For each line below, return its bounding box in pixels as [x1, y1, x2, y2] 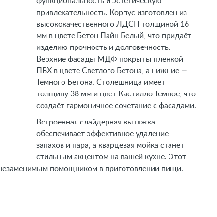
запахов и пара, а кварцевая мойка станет [36, 141, 185, 149]
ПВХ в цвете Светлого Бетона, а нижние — [36, 67, 188, 75]
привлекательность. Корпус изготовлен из [36, 9, 187, 16]
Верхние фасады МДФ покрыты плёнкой [36, 55, 184, 63]
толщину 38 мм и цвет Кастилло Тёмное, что [36, 90, 196, 98]
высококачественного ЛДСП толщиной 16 [36, 20, 189, 28]
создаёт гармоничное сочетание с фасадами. [36, 102, 197, 109]
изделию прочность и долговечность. [36, 44, 171, 51]
